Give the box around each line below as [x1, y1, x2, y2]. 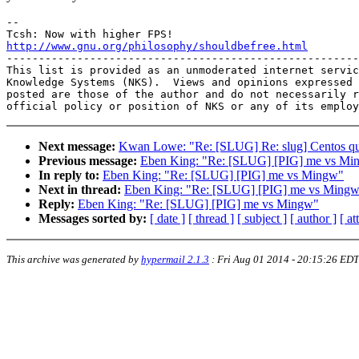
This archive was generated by [6, 253, 141, 266]
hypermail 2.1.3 [141, 253, 209, 266]
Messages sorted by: [38, 212, 147, 226]
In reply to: [38, 168, 99, 183]
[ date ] [150, 212, 185, 226]
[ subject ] [237, 212, 287, 226]
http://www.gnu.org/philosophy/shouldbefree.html [6, 40, 308, 53]
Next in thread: [38, 183, 121, 197]
